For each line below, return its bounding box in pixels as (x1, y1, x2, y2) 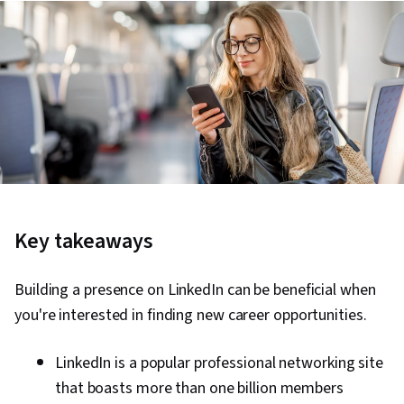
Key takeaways (14, 225, 153, 258)
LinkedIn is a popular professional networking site (55, 352, 383, 375)
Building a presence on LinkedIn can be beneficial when (14, 279, 376, 302)
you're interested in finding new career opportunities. (14, 304, 367, 327)
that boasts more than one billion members (55, 377, 344, 400)
